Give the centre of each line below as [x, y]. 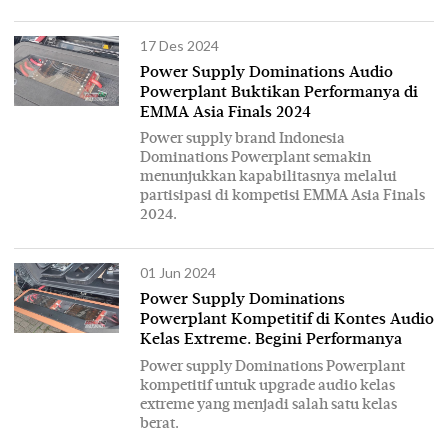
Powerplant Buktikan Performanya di [279, 92]
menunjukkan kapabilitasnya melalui [268, 177]
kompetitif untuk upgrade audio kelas [267, 385]
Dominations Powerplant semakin [255, 158]
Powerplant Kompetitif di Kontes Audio [287, 320]
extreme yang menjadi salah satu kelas [268, 404]
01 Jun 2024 [178, 273]
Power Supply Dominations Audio [266, 72]
